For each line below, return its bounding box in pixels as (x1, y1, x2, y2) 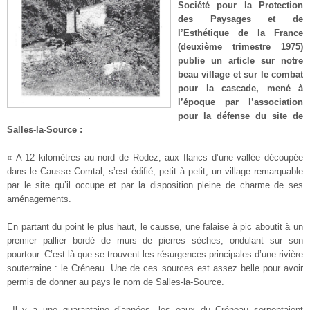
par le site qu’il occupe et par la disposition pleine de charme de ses (7, 179, 303, 190)
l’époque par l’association (178, 96, 303, 107)
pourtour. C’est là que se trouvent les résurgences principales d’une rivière (7, 248, 303, 259)
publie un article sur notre (178, 55, 303, 66)
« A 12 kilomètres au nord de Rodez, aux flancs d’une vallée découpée (7, 152, 303, 163)
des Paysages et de (178, 13, 303, 24)
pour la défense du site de (178, 110, 303, 121)
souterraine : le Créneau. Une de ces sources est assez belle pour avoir (7, 262, 303, 273)
